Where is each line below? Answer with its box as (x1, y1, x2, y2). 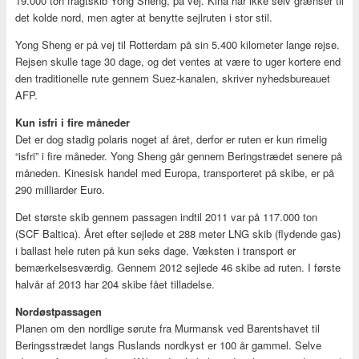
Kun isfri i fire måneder (14, 114, 130, 130)
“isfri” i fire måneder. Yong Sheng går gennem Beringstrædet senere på (14, 147, 342, 163)
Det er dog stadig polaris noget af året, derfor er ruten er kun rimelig (14, 131, 327, 147)
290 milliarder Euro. (14, 181, 105, 197)
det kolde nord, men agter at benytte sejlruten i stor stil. (14, 9, 272, 25)
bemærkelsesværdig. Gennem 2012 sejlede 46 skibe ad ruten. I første (14, 259, 341, 275)
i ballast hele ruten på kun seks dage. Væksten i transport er (14, 242, 296, 258)
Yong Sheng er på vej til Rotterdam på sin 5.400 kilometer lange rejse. (14, 36, 340, 52)
